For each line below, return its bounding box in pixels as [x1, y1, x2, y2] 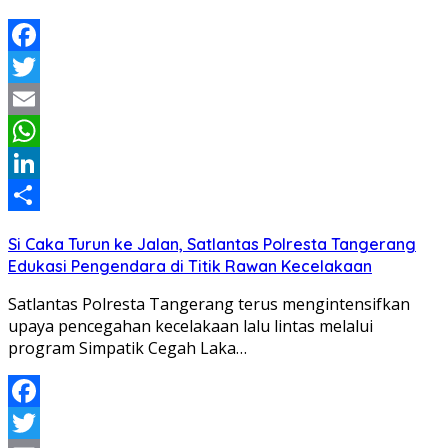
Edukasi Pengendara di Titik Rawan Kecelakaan [8, 255, 372, 276]
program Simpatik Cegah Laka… [8, 336, 247, 359]
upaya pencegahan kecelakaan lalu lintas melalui [8, 314, 373, 337]
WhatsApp [8, 151, 86, 174]
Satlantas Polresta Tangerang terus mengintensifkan [8, 292, 410, 315]
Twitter [8, 87, 63, 110]
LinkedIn [8, 183, 73, 206]
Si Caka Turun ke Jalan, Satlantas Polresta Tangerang [8, 233, 416, 254]
